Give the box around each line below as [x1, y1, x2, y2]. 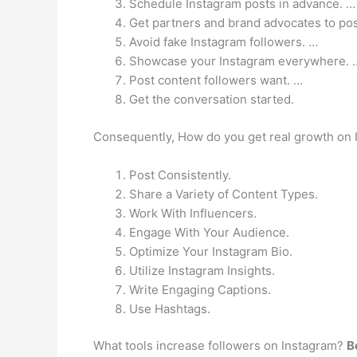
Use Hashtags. [129, 300, 210, 316]
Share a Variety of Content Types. [129, 186, 318, 202]
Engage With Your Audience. [129, 224, 289, 240]
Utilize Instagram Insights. [129, 262, 275, 278]
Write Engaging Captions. [129, 281, 271, 297]
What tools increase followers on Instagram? [93, 338, 347, 353]
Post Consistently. [129, 167, 231, 182]
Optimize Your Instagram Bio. [129, 243, 292, 259]
